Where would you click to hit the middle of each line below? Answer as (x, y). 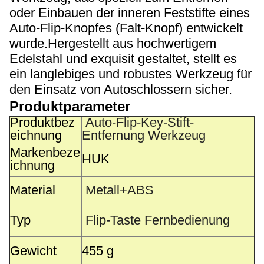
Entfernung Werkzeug (144, 135)
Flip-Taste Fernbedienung (158, 220)
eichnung (36, 135)
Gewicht (33, 251)
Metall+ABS (120, 190)
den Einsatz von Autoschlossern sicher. (121, 89)
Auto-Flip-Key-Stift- (140, 122)
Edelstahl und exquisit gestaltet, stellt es (123, 59)
